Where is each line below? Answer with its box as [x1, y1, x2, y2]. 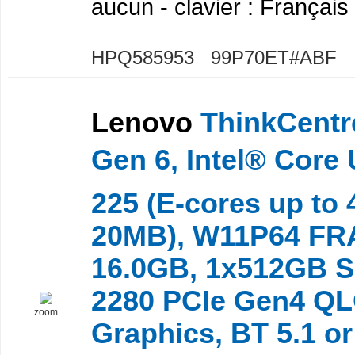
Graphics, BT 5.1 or [91, 317, 353, 349]
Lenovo [91, 106, 193, 139]
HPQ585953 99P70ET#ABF [91, 46, 337, 68]
